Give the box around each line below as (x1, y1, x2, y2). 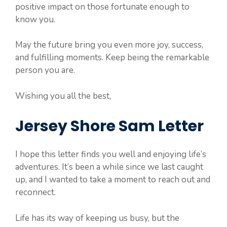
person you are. (15, 64, 75, 76)
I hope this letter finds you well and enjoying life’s (15, 148, 206, 160)
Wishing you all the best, (15, 90, 111, 102)
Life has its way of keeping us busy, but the (15, 212, 179, 224)
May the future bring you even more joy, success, (15, 39, 203, 51)
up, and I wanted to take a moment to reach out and (15, 174, 210, 185)
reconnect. (15, 186, 56, 198)
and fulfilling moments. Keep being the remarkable (15, 52, 209, 63)
